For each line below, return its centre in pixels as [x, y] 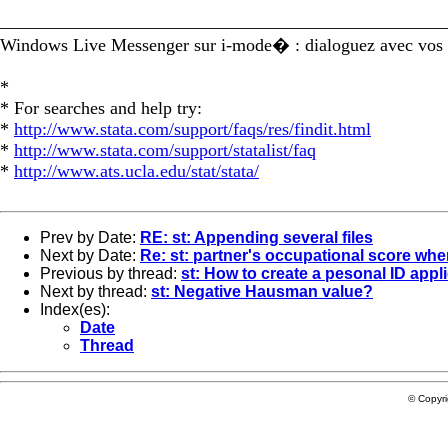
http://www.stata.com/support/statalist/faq [165, 149]
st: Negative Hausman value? [262, 291]
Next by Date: [90, 255]
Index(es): [75, 309]
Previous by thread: [110, 273]
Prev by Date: [90, 237]
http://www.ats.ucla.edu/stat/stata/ [136, 170]
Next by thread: [95, 291]
